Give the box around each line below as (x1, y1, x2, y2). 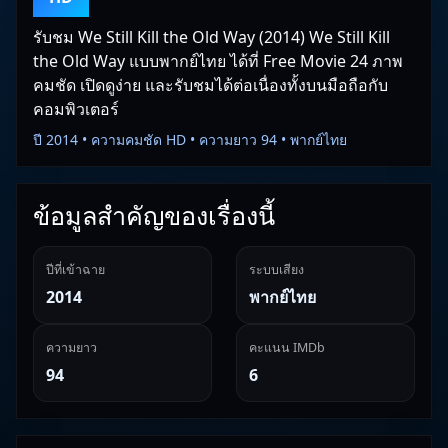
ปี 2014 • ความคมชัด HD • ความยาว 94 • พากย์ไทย (33, 130, 347, 149)
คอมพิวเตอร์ (33, 98, 119, 120)
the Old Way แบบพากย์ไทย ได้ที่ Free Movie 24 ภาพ (33, 50, 403, 72)
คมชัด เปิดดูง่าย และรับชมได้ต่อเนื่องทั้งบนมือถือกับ (33, 74, 388, 96)
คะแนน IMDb (249, 339, 325, 356)
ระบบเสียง (249, 261, 304, 278)
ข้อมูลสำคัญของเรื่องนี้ (33, 198, 275, 232)
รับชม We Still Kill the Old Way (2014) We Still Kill (33, 26, 390, 48)
